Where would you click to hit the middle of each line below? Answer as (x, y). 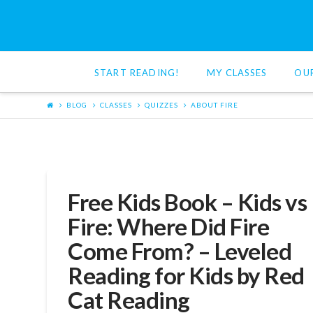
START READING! (137, 72)
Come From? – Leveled (180, 251)
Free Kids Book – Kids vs (188, 202)
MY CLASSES (237, 72)
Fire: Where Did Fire (169, 227)
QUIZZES (162, 105)
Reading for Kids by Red (186, 276)
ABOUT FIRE (215, 105)
